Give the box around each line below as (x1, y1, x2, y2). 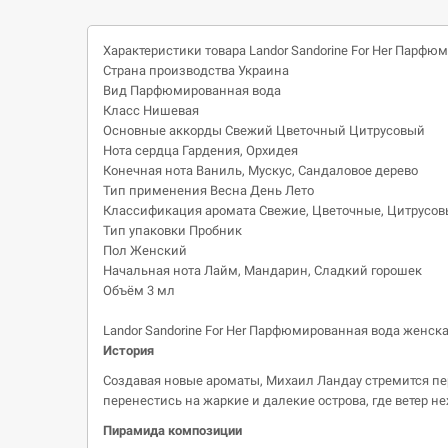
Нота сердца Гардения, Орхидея (103, 143, 298, 158)
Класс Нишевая (103, 103, 199, 118)
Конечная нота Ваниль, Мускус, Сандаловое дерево (103, 163, 418, 178)
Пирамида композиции (103, 423, 242, 438)
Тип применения (103, 183, 210, 198)
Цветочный (276, 123, 349, 138)
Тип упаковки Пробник (103, 223, 242, 238)
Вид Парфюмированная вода (103, 83, 281, 98)
